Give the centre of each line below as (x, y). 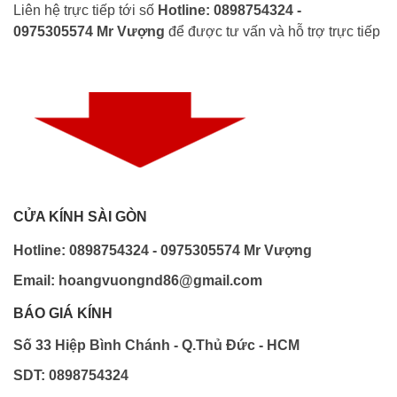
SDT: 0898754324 (71, 376)
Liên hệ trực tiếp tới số (86, 11)
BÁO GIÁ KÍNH (63, 314)
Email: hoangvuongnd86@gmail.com (138, 281)
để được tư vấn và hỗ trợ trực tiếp (272, 32)
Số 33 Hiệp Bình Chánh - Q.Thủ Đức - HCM (156, 346)
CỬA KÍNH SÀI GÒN (80, 217)
